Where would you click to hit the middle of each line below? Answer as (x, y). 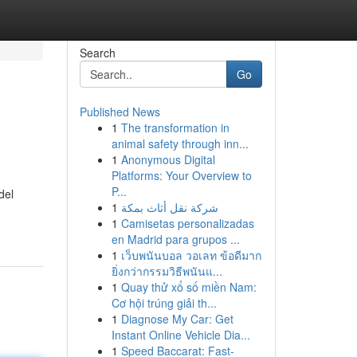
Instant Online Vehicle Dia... (180, 335)
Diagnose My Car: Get (177, 319)
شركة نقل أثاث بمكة (169, 207)
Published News (120, 112)
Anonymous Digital (168, 159)
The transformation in (175, 127)
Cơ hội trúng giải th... (164, 303)
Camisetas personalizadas (187, 223)
